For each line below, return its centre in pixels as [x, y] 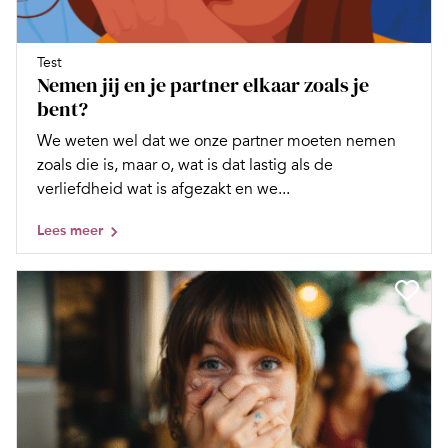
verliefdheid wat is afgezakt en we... [163, 188]
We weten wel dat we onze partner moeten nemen [216, 140]
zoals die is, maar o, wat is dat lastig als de [185, 164]
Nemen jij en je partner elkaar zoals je [203, 84]
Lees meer [70, 230]
